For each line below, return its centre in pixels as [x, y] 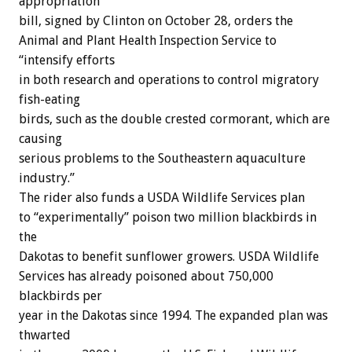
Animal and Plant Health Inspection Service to [148, 41]
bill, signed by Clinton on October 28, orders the [156, 21]
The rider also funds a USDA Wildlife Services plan [162, 198]
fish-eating [49, 100]
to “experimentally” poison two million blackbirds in [168, 218]
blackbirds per [60, 296]
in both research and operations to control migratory [169, 80]
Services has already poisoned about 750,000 [146, 277]
